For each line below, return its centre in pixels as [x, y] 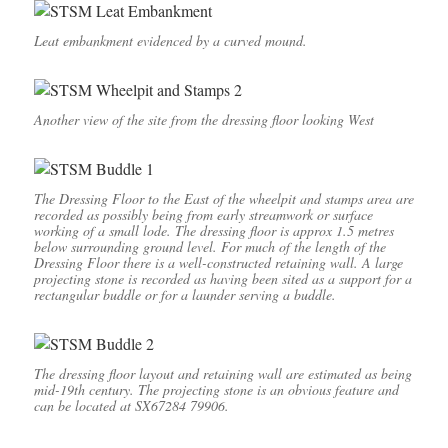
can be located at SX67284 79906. [131, 406]
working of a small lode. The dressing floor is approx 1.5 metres [213, 231]
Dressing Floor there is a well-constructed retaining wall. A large [218, 263]
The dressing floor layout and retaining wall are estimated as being [222, 374]
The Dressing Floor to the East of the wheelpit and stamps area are [223, 199]
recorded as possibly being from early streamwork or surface [203, 215]
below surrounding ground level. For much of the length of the [209, 247]
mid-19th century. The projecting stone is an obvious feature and [216, 390]
